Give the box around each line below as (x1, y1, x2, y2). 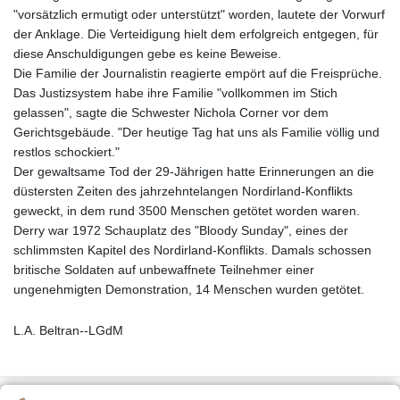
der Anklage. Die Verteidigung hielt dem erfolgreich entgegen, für (13, 26, 379, 41)
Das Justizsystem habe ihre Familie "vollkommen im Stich (13, 85, 337, 100)
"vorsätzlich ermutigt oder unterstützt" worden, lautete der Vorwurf (13, 6, 385, 21)
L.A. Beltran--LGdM (13, 322, 123, 337)
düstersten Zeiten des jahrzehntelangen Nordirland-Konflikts (13, 183, 353, 198)
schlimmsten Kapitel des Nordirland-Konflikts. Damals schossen (13, 242, 371, 257)
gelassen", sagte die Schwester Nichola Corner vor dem (13, 104, 329, 120)
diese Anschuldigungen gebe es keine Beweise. (13, 46, 281, 61)
